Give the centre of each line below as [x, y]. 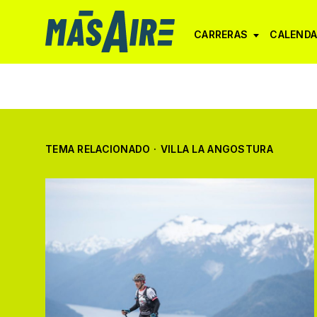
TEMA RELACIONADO [98, 149]
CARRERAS [221, 34]
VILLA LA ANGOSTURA [217, 149]
